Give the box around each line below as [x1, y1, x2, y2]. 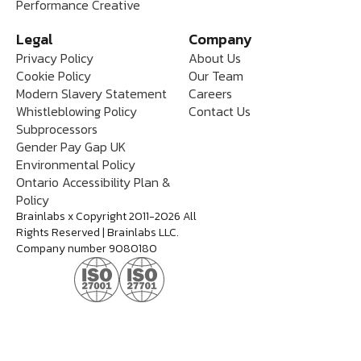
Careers [189, 83, 232, 103]
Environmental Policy [16, 154, 135, 174]
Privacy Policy [16, 48, 93, 68]
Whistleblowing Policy [16, 101, 137, 121]
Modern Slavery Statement [16, 83, 167, 103]
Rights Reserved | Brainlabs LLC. [16, 223, 179, 241]
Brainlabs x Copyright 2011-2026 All [16, 207, 197, 225]
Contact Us [189, 101, 251, 121]
